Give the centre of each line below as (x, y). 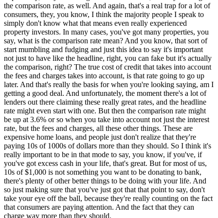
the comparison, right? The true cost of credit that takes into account (108, 67)
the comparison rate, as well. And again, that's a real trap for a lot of (107, 6)
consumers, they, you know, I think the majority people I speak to (104, 15)
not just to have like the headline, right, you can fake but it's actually (108, 58)
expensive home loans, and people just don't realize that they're (100, 137)
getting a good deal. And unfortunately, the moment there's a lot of (105, 93)
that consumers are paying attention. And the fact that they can (99, 207)
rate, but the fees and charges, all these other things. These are (98, 128)
